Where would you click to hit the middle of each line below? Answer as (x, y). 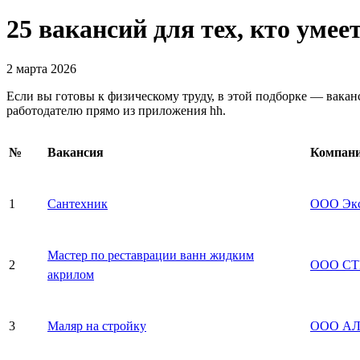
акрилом (71, 274)
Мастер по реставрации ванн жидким (151, 255)
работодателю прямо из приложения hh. (116, 110)
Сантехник (78, 203)
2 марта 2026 (41, 68)
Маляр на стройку (97, 325)
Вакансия (76, 152)
